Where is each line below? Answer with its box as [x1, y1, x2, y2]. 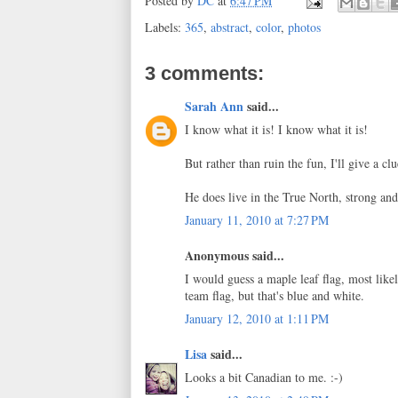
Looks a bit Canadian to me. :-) [185, 368, 343, 386]
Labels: [145, 18, 185, 36]
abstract [211, 18, 249, 36]
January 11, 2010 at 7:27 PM [185, 211, 329, 228]
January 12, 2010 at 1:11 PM [185, 309, 329, 327]
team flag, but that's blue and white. [185, 286, 364, 304]
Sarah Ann [185, 96, 243, 115]
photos [288, 18, 321, 36]
